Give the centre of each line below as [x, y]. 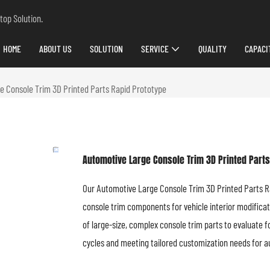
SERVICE [155, 49]
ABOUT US [55, 49]
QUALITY [212, 49]
